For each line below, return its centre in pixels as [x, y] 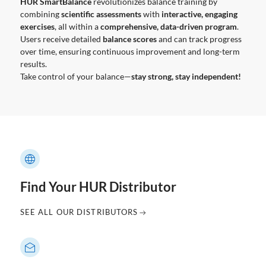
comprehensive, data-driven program [168, 26]
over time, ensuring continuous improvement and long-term [130, 51]
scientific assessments [101, 14]
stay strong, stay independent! [186, 76]
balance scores [129, 39]
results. [33, 64]
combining [40, 14]
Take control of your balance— [75, 76]
